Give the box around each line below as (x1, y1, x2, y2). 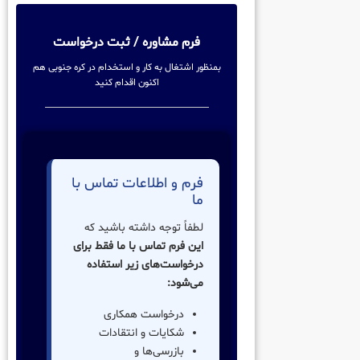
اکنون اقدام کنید (94, 76, 159, 89)
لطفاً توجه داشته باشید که (84, 219, 204, 235)
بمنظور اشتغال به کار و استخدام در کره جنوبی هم (32, 60, 221, 74)
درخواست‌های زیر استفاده (87, 256, 204, 272)
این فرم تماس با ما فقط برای (73, 238, 204, 254)
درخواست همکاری (104, 306, 185, 322)
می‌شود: (167, 275, 204, 291)
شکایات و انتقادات (99, 325, 185, 341)
